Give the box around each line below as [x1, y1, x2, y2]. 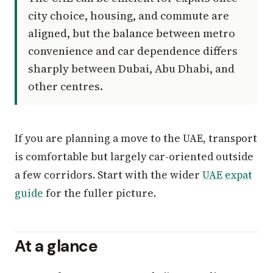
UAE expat [202, 168, 252, 183]
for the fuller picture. [43, 186, 156, 201]
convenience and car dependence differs [28, 43, 238, 59]
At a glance [15, 236, 98, 257]
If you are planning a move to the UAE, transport [15, 131, 257, 146]
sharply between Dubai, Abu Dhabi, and [28, 61, 235, 77]
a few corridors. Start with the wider [15, 168, 202, 183]
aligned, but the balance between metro [28, 26, 236, 41]
